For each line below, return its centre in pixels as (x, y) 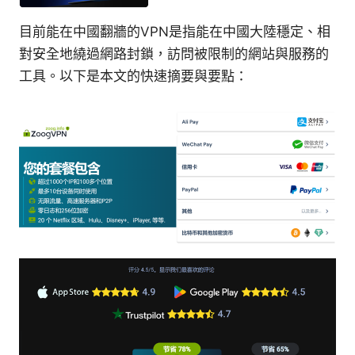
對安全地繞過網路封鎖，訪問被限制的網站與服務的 (174, 54)
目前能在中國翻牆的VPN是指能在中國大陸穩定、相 (175, 32)
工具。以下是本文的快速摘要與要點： (134, 76)
